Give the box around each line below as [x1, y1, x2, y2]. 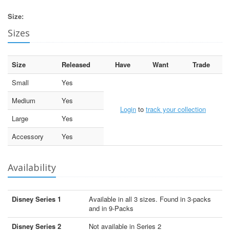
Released [62, 59, 90, 69]
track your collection [146, 104, 206, 114]
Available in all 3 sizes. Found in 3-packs [89, 194, 211, 204]
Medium [12, 95, 35, 105]
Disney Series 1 [12, 194, 61, 204]
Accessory [12, 131, 44, 141]
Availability [8, 161, 56, 174]
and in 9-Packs [89, 203, 133, 213]
